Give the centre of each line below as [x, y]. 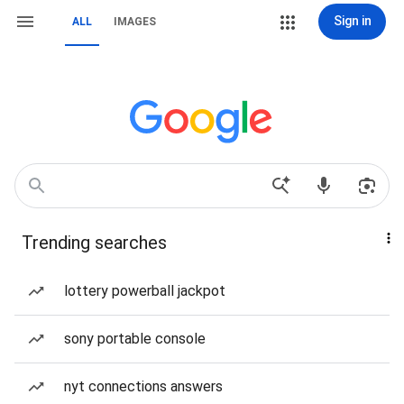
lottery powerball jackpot [145, 291]
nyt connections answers [143, 386]
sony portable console [135, 339]
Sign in [352, 21]
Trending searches [94, 243]
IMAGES [135, 22]
